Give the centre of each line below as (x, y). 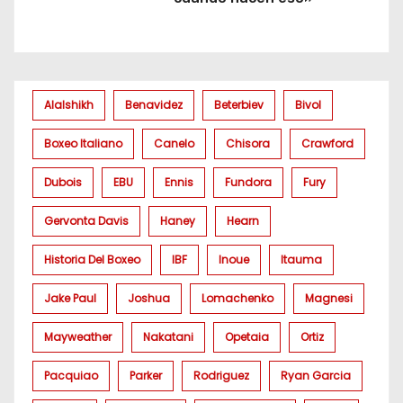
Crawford (327, 143)
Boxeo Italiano (83, 143)
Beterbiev (239, 104)
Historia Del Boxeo (92, 259)
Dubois (63, 182)
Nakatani (168, 336)
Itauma (301, 259)
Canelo (174, 143)
